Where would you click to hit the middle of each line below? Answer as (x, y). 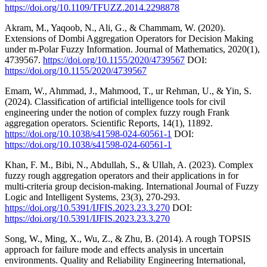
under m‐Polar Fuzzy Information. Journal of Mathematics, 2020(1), (132, 49)
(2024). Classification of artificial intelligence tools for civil (115, 101)
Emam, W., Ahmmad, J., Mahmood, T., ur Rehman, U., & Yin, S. (128, 91)
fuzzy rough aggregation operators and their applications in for (122, 175)
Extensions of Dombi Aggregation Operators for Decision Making (129, 38)
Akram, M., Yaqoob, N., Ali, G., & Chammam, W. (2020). (115, 27)
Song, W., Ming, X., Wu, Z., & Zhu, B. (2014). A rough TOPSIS (128, 238)
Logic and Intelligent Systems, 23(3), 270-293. (92, 197)
